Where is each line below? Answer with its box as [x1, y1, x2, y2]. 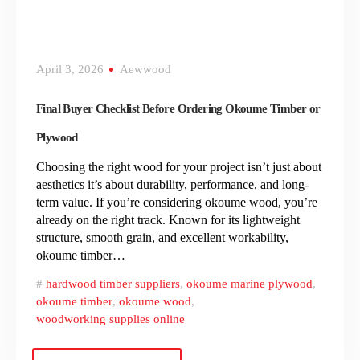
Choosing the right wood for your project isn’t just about [36, 160, 321, 174]
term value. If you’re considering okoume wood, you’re [36, 195, 317, 210]
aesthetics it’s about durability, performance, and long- [36, 178, 309, 192]
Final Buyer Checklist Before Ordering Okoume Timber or [36, 102, 321, 116]
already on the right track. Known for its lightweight [36, 213, 300, 227]
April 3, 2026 [36, 63, 104, 76]
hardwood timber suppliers [46, 277, 180, 291]
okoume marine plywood [186, 277, 313, 291]
